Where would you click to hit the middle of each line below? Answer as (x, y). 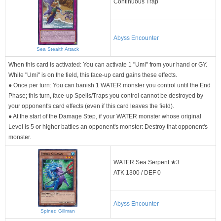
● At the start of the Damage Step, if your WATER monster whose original (105, 116)
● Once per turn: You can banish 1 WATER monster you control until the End (110, 85)
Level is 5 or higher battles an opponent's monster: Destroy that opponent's (108, 127)
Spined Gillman (58, 211)
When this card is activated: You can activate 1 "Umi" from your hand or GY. (108, 64)
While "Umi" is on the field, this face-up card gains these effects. (93, 75)
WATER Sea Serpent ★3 (147, 162)
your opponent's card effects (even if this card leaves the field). (91, 106)
